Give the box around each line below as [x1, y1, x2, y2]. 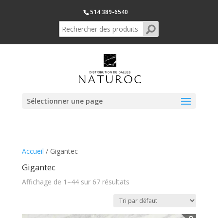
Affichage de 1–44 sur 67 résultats [21, 177, 129, 186]
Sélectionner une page [26, 96, 103, 106]
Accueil [21, 146, 44, 156]
